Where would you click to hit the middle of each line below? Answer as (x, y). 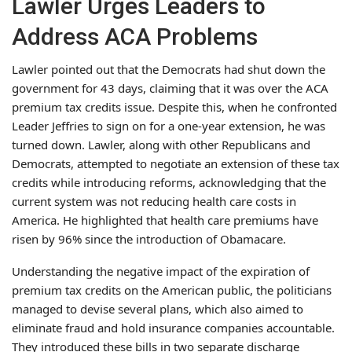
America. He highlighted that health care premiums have (165, 220)
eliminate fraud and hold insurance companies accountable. (173, 327)
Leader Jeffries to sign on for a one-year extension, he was (169, 125)
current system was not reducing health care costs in (154, 201)
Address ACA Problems (135, 36)
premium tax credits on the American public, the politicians (172, 290)
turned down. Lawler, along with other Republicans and (161, 144)
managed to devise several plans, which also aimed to (158, 308)
